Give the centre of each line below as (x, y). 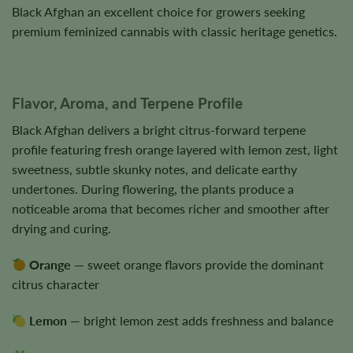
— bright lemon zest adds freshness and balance (201, 321)
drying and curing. (61, 229)
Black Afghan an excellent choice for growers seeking (158, 12)
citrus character (56, 284)
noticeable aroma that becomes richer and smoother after (171, 209)
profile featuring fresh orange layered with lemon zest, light (175, 150)
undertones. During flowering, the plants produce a (153, 189)
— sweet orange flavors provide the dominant (198, 265)
